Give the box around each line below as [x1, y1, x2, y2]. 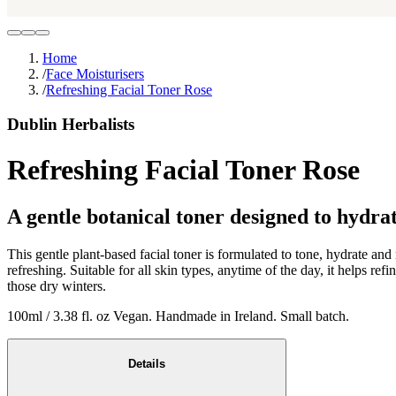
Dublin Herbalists [7, 115, 134, 134]
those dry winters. [7, 278, 110, 293]
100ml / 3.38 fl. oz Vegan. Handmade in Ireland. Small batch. [7, 308, 353, 324]
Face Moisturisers [46, 66, 144, 82]
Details [128, 356, 165, 370]
